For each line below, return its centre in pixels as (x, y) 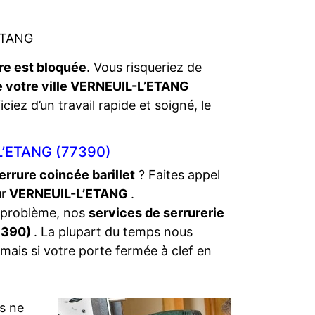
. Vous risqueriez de (144, 67)
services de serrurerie (156, 213)
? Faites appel (178, 175)
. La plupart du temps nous (113, 232)
